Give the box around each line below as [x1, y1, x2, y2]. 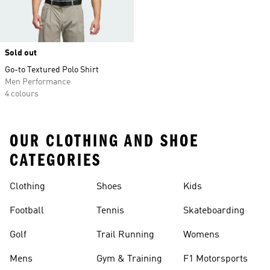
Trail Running [96, 230, 154, 240]
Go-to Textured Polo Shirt [5, 66, 99, 74]
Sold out [5, 49, 37, 57]
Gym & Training [96, 254, 162, 264]
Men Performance [5, 78, 71, 86]
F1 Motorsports [183, 254, 248, 264]
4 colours [5, 90, 39, 98]
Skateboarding [183, 206, 245, 216]
